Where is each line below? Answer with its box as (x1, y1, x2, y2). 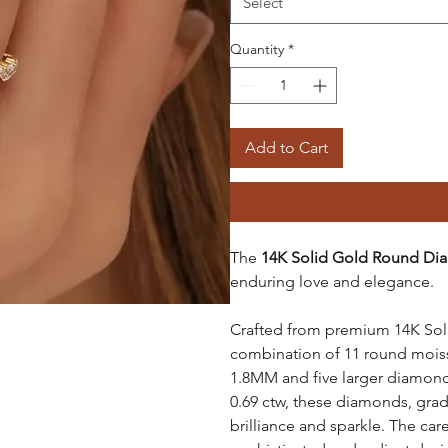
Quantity (229, 39, 284, 58)
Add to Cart (244, 137, 328, 157)
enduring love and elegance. (229, 271, 434, 291)
